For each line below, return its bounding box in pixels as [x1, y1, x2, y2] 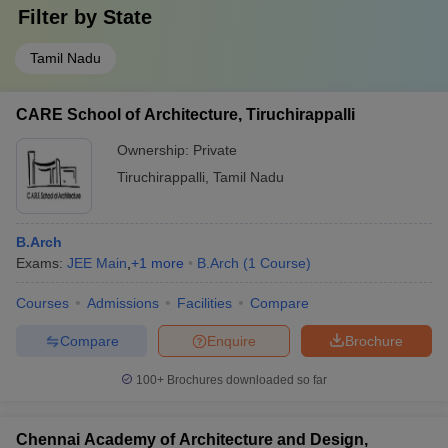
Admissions [87, 295, 159, 311]
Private [193, 142, 237, 158]
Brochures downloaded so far [164, 373, 327, 387]
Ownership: [117, 142, 193, 158]
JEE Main [67, 255, 127, 271]
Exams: [16, 255, 67, 271]
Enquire [207, 332, 256, 349]
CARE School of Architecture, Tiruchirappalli [16, 106, 355, 123]
